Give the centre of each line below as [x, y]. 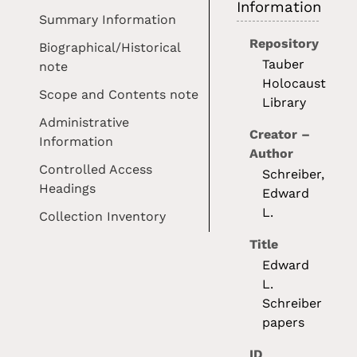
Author [272, 154]
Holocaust [294, 84]
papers [284, 323]
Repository [284, 44]
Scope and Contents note [119, 95]
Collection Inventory [103, 217]
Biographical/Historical [110, 48]
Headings [68, 189]
